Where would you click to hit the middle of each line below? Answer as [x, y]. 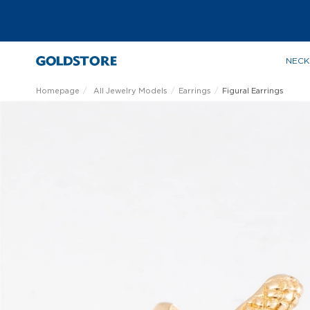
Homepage [58, 91]
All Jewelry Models [130, 91]
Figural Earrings [253, 91]
